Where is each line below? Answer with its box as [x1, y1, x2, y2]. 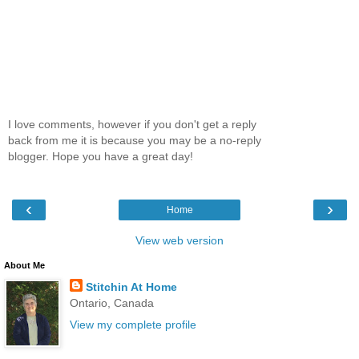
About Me [4, 260, 45, 270]
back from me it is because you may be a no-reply [8, 133, 261, 147]
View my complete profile [69, 318, 196, 332]
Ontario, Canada [69, 296, 154, 309]
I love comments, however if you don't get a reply [8, 117, 256, 131]
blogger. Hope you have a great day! [8, 149, 193, 163]
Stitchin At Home [85, 280, 177, 293]
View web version [135, 233, 224, 247]
